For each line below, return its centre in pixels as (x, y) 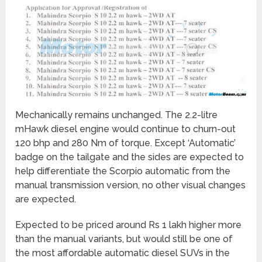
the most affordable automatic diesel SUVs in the (123, 253)
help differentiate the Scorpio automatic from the (123, 171)
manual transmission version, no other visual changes (131, 185)
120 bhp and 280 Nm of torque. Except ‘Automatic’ (126, 143)
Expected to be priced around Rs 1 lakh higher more (129, 225)
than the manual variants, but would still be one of (124, 239)
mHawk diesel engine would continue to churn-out (126, 129)
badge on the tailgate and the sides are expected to (130, 157)
